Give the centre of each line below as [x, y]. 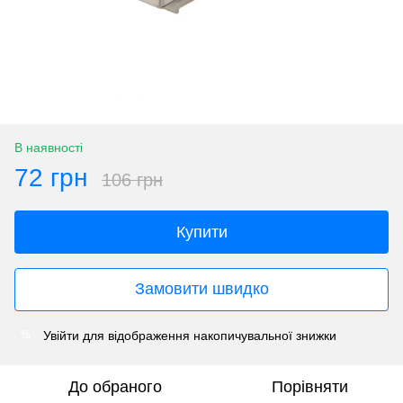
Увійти [61, 335]
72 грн [51, 177]
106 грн [132, 179]
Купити [201, 232]
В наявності [49, 147]
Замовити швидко [201, 289]
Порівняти [309, 386]
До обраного [115, 386]
